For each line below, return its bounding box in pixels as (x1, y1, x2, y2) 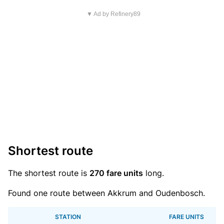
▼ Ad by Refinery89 (86, 10, 140, 17)
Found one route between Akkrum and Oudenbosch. (8, 188, 205, 198)
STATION (55, 213, 81, 220)
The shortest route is (8, 168, 89, 178)
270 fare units (89, 168, 143, 178)
